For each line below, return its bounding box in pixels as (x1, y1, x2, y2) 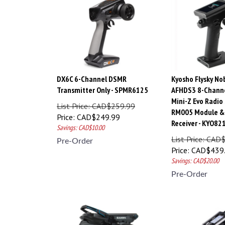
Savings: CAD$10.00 (57, 118, 104, 128)
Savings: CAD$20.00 (171, 151, 219, 161)
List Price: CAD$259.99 (57, 96, 135, 106)
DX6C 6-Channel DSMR (57, 69, 127, 79)
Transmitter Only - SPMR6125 (57, 80, 148, 90)
